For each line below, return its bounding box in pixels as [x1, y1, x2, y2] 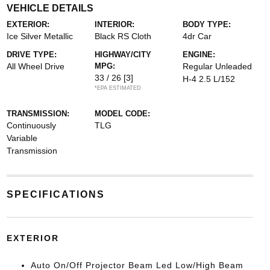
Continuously [6, 121, 56, 130]
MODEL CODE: [94, 109, 150, 118]
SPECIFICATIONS [6, 189, 105, 199]
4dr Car [183, 31, 212, 41]
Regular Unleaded [183, 61, 253, 71]
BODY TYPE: [183, 20, 231, 29]
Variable [6, 133, 37, 143]
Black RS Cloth [94, 31, 151, 41]
